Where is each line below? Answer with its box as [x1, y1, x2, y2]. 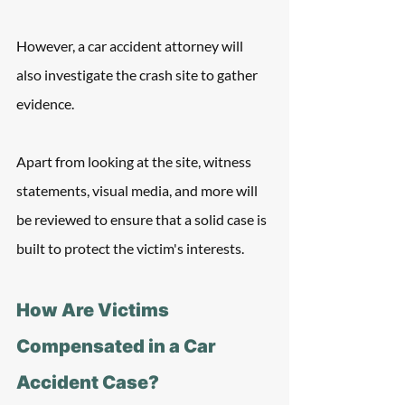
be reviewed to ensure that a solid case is [16, 211, 269, 228]
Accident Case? [16, 372, 159, 393]
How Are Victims [16, 299, 173, 321]
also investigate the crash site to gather [16, 66, 260, 83]
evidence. [16, 95, 74, 112]
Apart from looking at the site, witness [16, 153, 254, 170]
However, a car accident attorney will [16, 37, 246, 54]
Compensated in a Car [16, 335, 220, 357]
